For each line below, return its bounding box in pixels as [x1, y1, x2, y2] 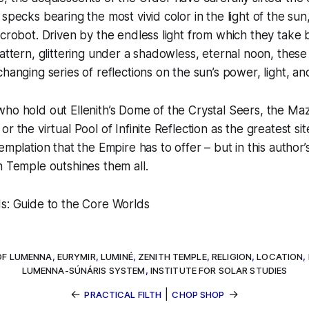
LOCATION [257, 251, 303, 262]
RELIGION [212, 251, 252, 262]
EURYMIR [57, 251, 96, 262]
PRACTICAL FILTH [84, 289, 162, 300]
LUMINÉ [100, 251, 133, 262]
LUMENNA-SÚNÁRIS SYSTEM [21, 265, 146, 276]
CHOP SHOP [172, 289, 225, 300]
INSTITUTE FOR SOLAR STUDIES [150, 265, 288, 276]
